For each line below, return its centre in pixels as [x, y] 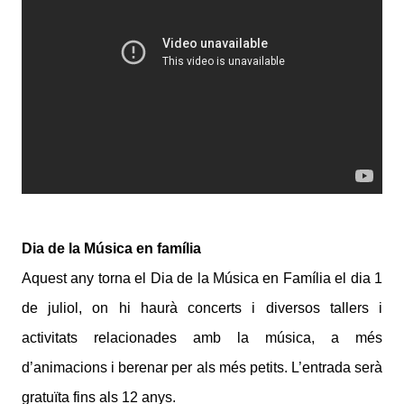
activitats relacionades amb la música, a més [202, 338]
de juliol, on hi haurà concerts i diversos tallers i [202, 308]
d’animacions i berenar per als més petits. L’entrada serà [202, 368]
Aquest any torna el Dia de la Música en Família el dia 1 [202, 279]
